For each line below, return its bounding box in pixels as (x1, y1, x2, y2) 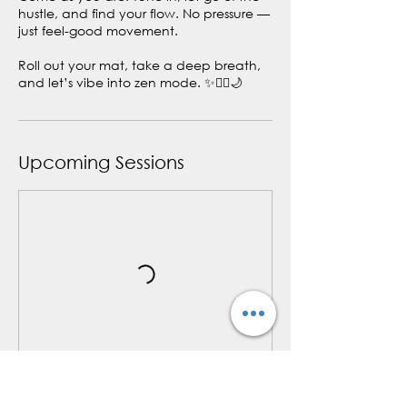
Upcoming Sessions (18, 152, 184, 173)
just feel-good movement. (18, 22, 178, 39)
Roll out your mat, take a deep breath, (18, 56, 261, 74)
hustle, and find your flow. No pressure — (18, 5, 270, 22)
